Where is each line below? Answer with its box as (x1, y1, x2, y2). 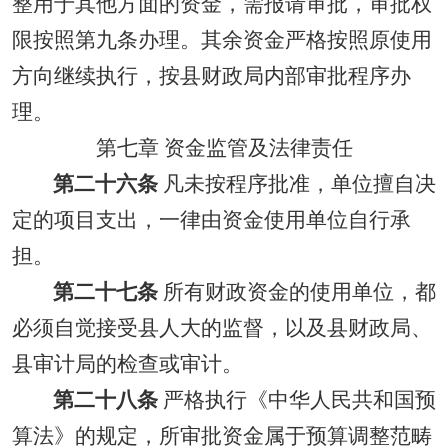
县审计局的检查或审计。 (12, 352, 243, 376)
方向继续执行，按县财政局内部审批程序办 (12, 64, 411, 88)
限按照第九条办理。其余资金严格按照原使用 (12, 28, 432, 52)
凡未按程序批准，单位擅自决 (157, 172, 436, 196)
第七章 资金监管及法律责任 (95, 136, 353, 160)
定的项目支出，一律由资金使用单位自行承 (12, 208, 411, 232)
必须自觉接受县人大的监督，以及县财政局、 (12, 316, 432, 340)
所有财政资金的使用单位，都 (157, 280, 436, 304)
